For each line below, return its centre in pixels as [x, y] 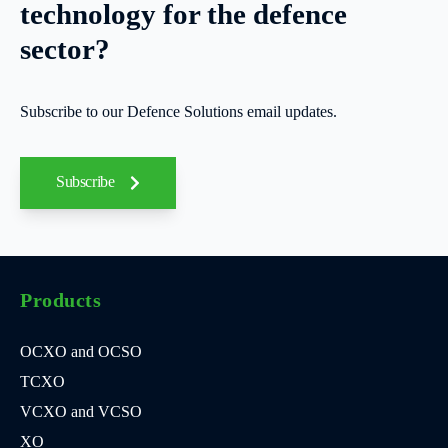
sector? [65, 48]
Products [60, 299]
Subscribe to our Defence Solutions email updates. [178, 111]
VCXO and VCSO [81, 411]
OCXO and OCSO [81, 351]
